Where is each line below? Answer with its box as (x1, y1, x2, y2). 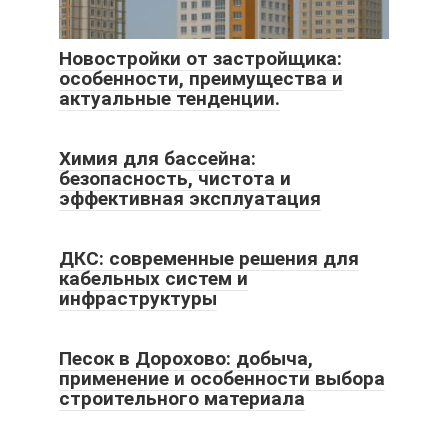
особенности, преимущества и (59, 67, 343, 90)
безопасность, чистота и (59, 167, 291, 190)
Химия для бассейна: (59, 147, 256, 170)
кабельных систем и (59, 267, 248, 290)
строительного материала (59, 387, 305, 410)
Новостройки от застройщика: (59, 47, 342, 70)
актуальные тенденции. (59, 87, 280, 110)
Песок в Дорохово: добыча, (59, 347, 313, 370)
